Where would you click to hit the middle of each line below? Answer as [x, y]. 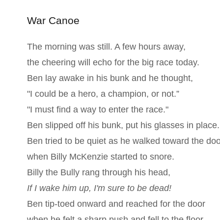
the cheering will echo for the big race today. [113, 62]
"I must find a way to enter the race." [97, 110]
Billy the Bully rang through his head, [98, 172]
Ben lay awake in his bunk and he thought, [110, 78]
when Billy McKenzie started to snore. [100, 157]
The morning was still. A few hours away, [106, 47]
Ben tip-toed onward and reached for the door [116, 204]
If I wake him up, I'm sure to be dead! [99, 188]
